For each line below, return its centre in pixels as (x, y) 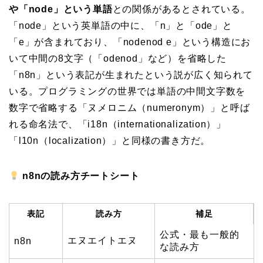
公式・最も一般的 (200, 235)
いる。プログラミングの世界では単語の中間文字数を (127, 92)
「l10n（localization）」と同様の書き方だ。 (110, 141)
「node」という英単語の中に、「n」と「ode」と (121, 26)
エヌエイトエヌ (102, 241)
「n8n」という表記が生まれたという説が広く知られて (131, 75)
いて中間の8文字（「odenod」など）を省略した (118, 59)
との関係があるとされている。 (181, 9)
